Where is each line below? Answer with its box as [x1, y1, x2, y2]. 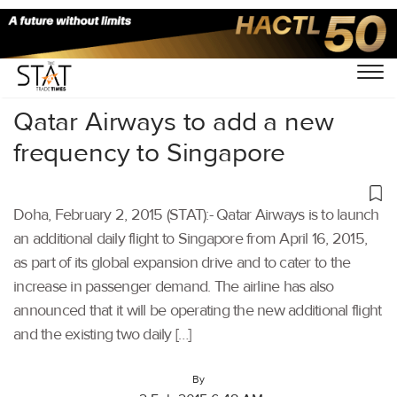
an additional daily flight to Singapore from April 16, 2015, [13, 229, 367, 248]
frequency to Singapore [13, 136, 286, 169]
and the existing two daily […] [13, 324, 191, 344]
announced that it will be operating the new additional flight [13, 300, 382, 320]
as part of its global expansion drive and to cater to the [13, 253, 351, 272]
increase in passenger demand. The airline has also [13, 276, 334, 296]
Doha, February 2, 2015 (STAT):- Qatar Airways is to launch [13, 205, 379, 224]
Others [66, 51, 107, 68]
